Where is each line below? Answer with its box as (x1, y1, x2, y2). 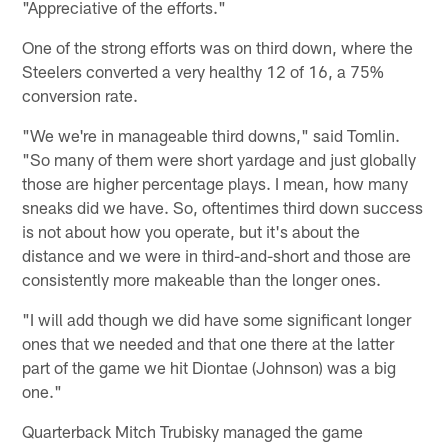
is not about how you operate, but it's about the (22, 220, 361, 241)
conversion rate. (22, 84, 139, 105)
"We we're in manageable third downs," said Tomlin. (22, 124, 401, 145)
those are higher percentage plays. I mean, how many (22, 172, 409, 193)
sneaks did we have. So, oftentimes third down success (22, 196, 424, 217)
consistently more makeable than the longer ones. (22, 268, 382, 289)
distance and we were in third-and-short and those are (22, 244, 412, 265)
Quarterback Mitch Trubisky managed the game (22, 420, 364, 441)
